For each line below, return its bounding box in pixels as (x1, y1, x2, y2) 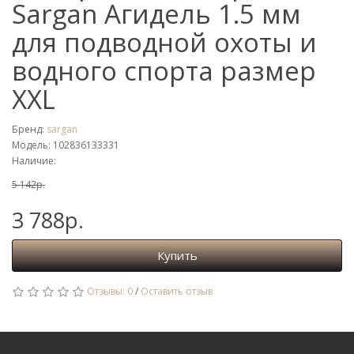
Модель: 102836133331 (12, 138, 119, 153)
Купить (156, 247, 198, 264)
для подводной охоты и (12, 24, 317, 61)
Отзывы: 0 (87, 284, 133, 299)
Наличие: (12, 154, 56, 168)
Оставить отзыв (141, 284, 213, 299)
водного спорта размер (12, 53, 316, 89)
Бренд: (12, 122, 47, 137)
